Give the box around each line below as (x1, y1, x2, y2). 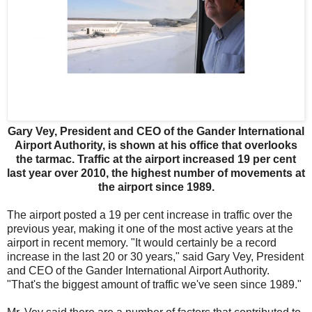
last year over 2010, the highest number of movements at (7, 166, 305, 179)
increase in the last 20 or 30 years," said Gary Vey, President (7, 250, 304, 263)
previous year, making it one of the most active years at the (7, 222, 293, 235)
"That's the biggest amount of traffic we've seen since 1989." (7, 278, 302, 290)
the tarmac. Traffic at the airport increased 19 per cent (16, 153, 296, 165)
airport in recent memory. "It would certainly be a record (7, 236, 276, 249)
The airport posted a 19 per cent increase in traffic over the (7, 208, 292, 221)
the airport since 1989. (97, 180, 214, 193)
